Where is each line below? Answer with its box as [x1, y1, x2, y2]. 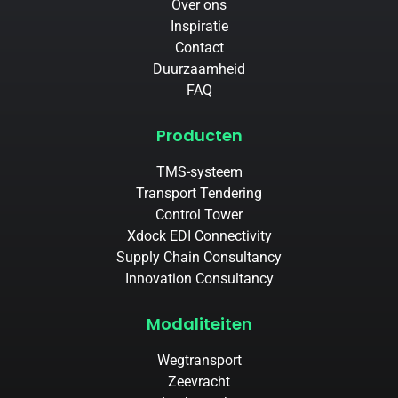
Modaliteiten [146, 312, 252, 335]
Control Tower [155, 205, 243, 223]
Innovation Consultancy [124, 269, 274, 287]
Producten [155, 123, 243, 147]
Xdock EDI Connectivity [126, 227, 272, 244]
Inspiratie [170, 17, 228, 35]
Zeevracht [168, 372, 230, 390]
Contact [174, 38, 224, 56]
